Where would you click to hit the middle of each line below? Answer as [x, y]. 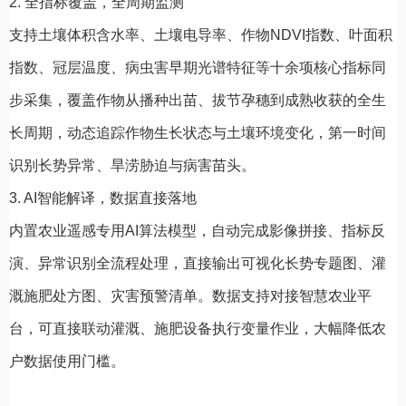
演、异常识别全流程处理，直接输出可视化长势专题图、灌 [198, 263]
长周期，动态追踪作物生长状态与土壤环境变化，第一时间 [198, 132]
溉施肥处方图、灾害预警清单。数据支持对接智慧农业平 [190, 295]
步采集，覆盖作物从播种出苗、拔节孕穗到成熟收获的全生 [198, 100]
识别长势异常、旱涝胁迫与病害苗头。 [132, 165]
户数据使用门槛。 [67, 361]
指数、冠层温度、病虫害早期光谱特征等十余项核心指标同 [198, 67]
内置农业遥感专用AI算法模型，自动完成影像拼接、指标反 [197, 230]
